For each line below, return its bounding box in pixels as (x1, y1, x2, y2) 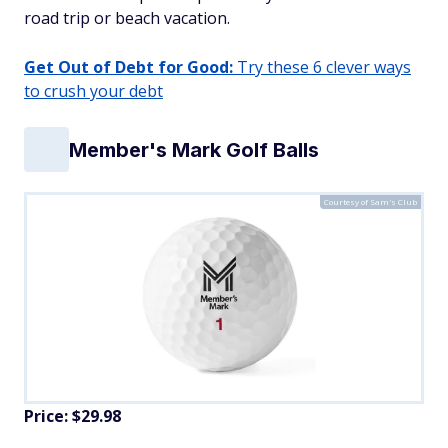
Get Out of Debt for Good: (24, 56, 233, 79)
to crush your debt (24, 80, 163, 103)
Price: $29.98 (24, 405, 121, 428)
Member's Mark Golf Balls (69, 137, 319, 162)
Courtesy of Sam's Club (324, 196, 417, 208)
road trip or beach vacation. (24, 7, 230, 30)
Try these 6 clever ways (233, 56, 411, 79)
